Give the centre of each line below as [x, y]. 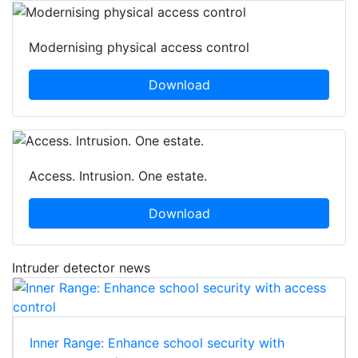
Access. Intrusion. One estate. [118, 176]
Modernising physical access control [139, 47]
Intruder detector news [81, 268]
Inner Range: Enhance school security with [157, 343]
